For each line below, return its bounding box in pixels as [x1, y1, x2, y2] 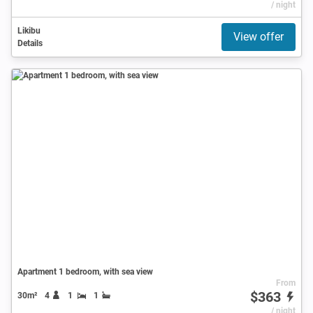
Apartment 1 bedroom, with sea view [17, 266, 153, 277]
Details [17, 38, 43, 48]
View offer [233, 29, 284, 43]
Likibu [17, 25, 41, 36]
